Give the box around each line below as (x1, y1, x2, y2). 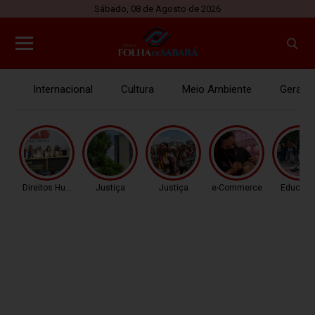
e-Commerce (212, 183, 263, 193)
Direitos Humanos (22, 183, 94, 193)
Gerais (280, 83, 310, 96)
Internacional (33, 83, 94, 96)
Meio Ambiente (182, 83, 252, 96)
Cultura (121, 83, 155, 96)
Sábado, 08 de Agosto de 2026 (94, 4, 221, 14)
